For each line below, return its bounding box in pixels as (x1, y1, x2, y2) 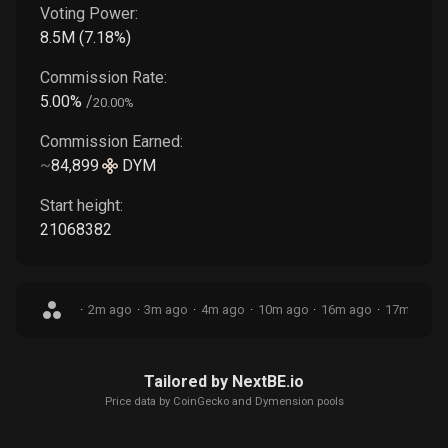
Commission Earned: (40, 131, 183, 151)
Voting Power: (40, 3, 138, 23)
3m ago (144, 302, 189, 318)
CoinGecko (172, 394, 229, 408)
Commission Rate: (40, 67, 167, 87)
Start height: (40, 195, 123, 215)
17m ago (384, 302, 436, 318)
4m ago (200, 302, 245, 318)
